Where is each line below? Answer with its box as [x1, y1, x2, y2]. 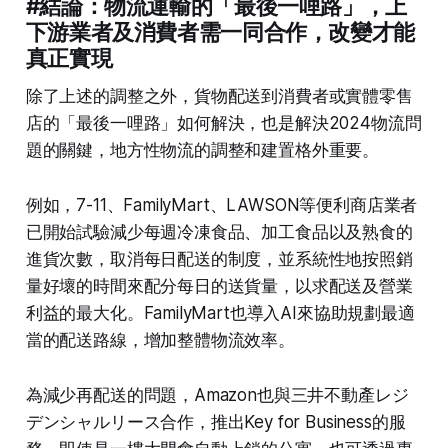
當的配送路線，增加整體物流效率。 [25, 329, 295, 350]
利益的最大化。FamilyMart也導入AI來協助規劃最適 [25, 302, 415, 323]
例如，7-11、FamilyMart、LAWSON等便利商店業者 [25, 194, 418, 215]
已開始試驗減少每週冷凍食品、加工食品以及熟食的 [25, 221, 413, 242]
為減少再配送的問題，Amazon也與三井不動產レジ [25, 384, 409, 405]
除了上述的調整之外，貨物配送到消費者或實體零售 [25, 85, 413, 106]
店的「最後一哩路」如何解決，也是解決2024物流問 [25, 112, 422, 133]
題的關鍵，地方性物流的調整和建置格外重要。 [25, 139, 380, 160]
